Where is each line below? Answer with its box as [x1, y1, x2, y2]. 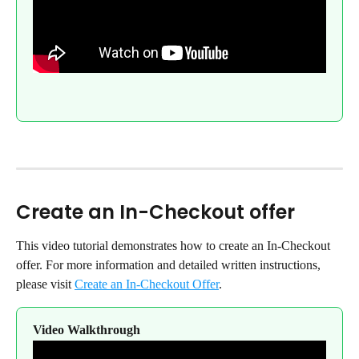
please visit [16, 277, 75, 292]
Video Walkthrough [33, 323, 140, 337]
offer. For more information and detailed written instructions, [16, 258, 324, 272]
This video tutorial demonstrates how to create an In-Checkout [16, 239, 333, 253]
